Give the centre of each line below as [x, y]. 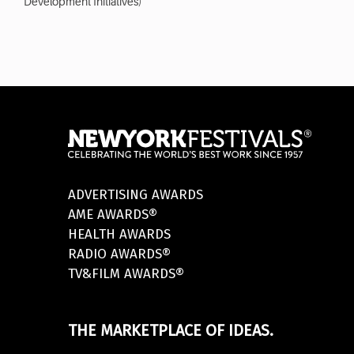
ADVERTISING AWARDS [136, 195]
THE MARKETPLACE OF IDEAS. [171, 331]
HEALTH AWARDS [120, 235]
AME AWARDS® [113, 215]
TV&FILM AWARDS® [126, 274]
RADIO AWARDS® [120, 254]
